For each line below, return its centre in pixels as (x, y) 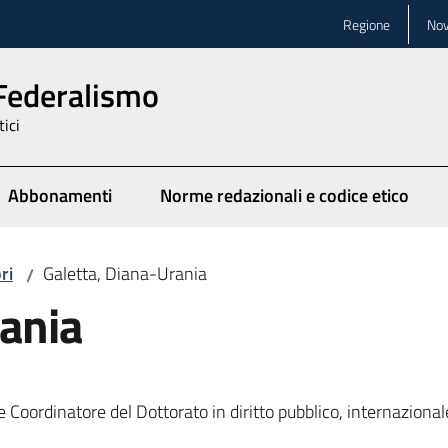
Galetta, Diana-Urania (125, 273)
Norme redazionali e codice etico (284, 195)
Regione (366, 24)
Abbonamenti (60, 195)
